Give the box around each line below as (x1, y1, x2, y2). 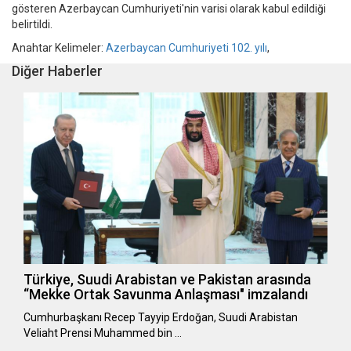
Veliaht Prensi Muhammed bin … (24, 326, 182, 339)
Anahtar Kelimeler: (12, 42, 106, 55)
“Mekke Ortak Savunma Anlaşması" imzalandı (24, 285, 308, 302)
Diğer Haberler (12, 63, 103, 80)
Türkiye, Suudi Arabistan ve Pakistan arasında (24, 270, 311, 288)
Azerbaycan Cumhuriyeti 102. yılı (106, 42, 267, 55)
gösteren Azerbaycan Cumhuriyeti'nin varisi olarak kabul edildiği (12, 2, 326, 16)
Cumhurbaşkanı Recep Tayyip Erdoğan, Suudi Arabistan (24, 310, 298, 324)
